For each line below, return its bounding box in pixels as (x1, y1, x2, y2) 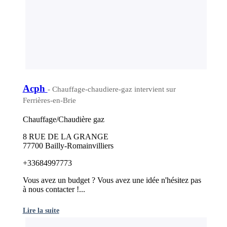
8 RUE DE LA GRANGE (22, 132, 108, 141)
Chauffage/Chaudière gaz (22, 115, 104, 124)
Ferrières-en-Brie (22, 96, 76, 105)
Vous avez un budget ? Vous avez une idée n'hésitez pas (22, 176, 201, 185)
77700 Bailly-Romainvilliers (22, 141, 113, 150)
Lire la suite (22, 206, 59, 215)
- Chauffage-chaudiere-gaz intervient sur (47, 85, 176, 94)
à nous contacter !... (22, 185, 85, 194)
